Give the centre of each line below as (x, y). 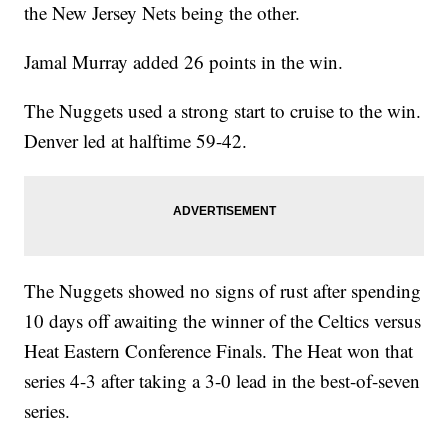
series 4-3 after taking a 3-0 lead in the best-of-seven (222, 381)
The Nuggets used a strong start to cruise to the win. (223, 111)
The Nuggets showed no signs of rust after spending (223, 291)
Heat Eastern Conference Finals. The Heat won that (219, 351)
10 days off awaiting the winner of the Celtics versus (223, 321)
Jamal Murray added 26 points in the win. (187, 62)
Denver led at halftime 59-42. (139, 141)
